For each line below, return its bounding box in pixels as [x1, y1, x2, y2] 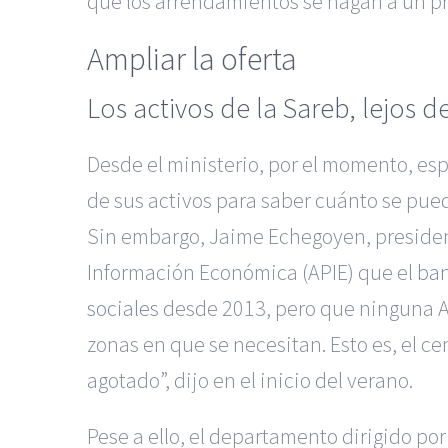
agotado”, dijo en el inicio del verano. [87, 366, 413, 395]
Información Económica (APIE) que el [87, 258, 417, 287]
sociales [87, 294, 159, 323]
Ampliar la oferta [87, 38, 297, 79]
